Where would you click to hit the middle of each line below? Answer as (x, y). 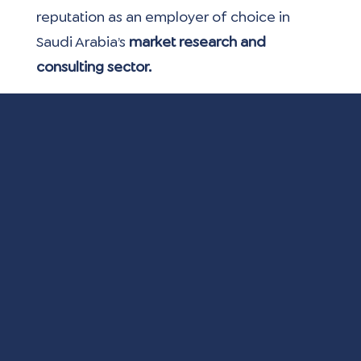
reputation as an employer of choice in (165, 19)
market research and (198, 44)
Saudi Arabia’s (81, 44)
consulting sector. (94, 68)
